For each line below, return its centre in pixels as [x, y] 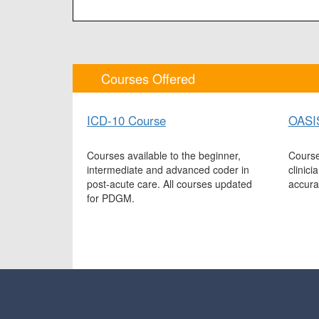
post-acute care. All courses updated [169, 184]
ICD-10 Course [126, 121]
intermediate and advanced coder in [168, 170]
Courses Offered [148, 79]
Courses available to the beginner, [164, 156]
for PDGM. [112, 198]
